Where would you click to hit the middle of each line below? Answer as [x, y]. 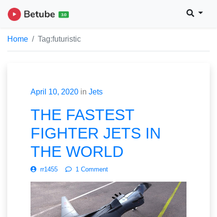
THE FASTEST [82, 115]
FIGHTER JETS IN [96, 133]
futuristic [67, 39]
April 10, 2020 [54, 92]
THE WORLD [77, 151]
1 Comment [92, 169]
